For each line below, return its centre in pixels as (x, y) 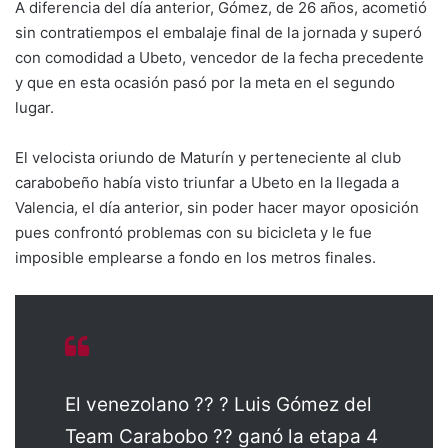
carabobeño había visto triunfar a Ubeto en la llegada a (207, 182)
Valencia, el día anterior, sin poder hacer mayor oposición (217, 207)
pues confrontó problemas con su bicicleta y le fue (193, 232)
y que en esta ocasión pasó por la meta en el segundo (205, 82)
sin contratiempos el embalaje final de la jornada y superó (218, 32)
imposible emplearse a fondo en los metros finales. (195, 257)
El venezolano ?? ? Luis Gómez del (218, 404)
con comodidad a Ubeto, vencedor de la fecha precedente (219, 57)
